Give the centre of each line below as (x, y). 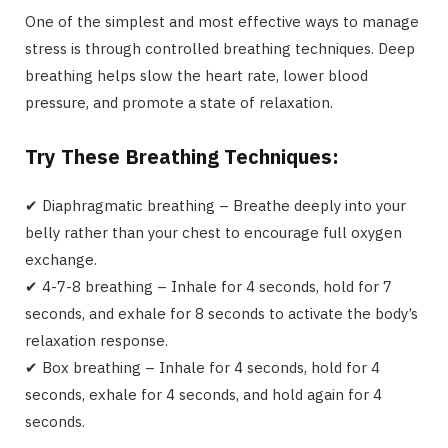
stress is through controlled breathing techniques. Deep (220, 48)
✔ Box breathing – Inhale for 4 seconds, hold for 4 (202, 367)
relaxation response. (96, 340)
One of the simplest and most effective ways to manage (222, 21)
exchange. (61, 259)
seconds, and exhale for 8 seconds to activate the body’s (221, 313)
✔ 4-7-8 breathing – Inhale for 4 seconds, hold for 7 (208, 286)
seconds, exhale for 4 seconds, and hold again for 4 (203, 394)
